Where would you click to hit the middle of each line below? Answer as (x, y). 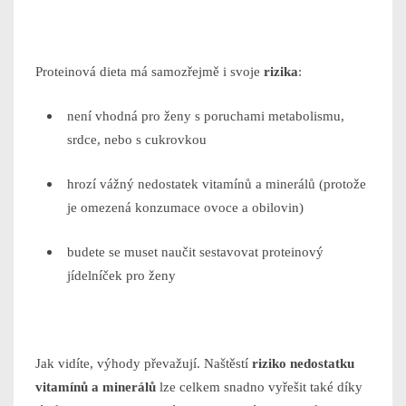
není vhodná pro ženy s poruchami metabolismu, (206, 116)
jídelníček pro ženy (121, 276)
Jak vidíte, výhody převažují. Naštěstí (144, 364)
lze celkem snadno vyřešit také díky (259, 387)
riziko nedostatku (303, 364)
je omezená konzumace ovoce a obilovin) (185, 208)
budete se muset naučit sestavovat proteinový (195, 252)
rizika (281, 72)
